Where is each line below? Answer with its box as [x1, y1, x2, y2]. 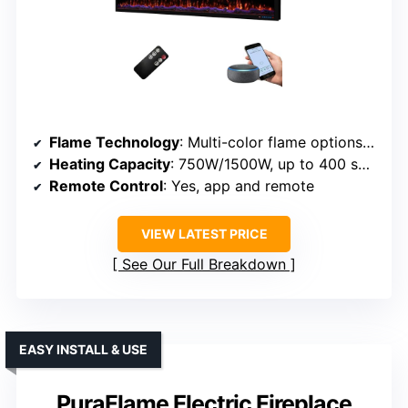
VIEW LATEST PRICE [140, 226, 268, 242]
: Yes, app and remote [163, 177, 314, 196]
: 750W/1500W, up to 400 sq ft [170, 155, 358, 174]
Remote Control [49, 177, 163, 196]
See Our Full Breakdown [122, 255, 286, 274]
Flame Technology [49, 133, 179, 152]
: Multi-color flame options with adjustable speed [179, 133, 362, 152]
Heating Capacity [49, 155, 170, 174]
